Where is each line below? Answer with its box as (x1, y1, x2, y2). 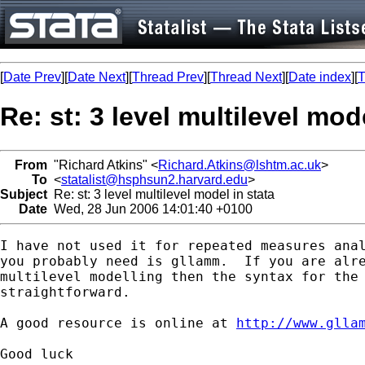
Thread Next (210, 70, 282, 84)
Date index (288, 70, 351, 84)
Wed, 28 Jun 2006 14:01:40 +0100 (47, 201, 253, 216)
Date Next (68, 70, 125, 84)
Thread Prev (132, 70, 204, 84)
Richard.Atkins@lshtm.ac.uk (158, 157, 321, 172)
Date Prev (3, 70, 61, 84)
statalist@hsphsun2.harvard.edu (61, 172, 248, 187)
